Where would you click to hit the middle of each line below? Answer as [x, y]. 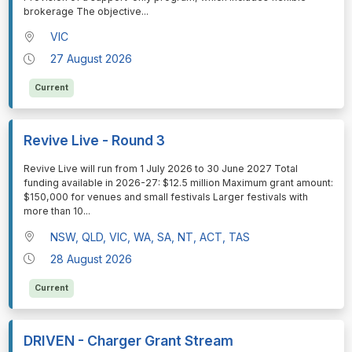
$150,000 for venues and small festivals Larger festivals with [165, 197]
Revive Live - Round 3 [94, 141]
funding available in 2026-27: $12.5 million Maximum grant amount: [178, 183]
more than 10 [53, 211]
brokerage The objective [82, 12]
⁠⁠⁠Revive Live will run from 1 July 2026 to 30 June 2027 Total [160, 169]
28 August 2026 [92, 258]
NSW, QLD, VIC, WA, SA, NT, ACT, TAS [150, 236]
